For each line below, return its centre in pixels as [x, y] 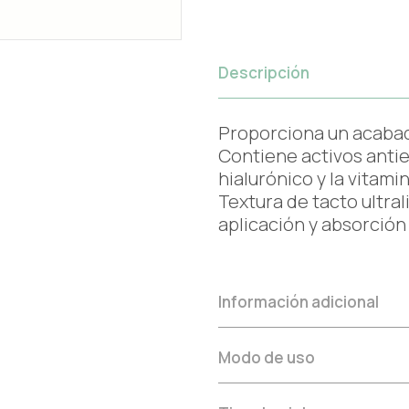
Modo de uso [267, 357]
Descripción [264, 73]
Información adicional [299, 302]
